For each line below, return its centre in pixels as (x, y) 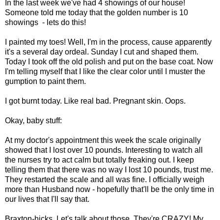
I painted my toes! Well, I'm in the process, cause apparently (108, 42)
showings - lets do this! (45, 22)
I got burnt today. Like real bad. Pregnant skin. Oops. (95, 101)
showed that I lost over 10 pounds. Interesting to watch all (104, 150)
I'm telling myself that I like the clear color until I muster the (105, 71)
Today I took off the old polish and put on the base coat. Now (109, 61)
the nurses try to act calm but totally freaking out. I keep (99, 160)
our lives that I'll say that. (47, 199)
